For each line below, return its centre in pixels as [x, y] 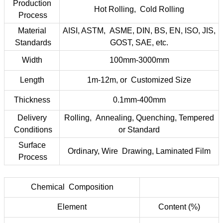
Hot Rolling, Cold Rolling [139, 9]
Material [32, 31]
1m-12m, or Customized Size [139, 80]
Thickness [32, 100]
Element [72, 207]
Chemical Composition [72, 187]
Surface [32, 145]
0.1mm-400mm [139, 100]
